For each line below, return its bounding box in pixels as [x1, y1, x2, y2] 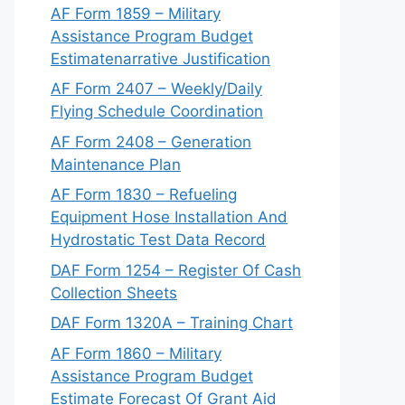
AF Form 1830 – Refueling [51, 185, 237, 203]
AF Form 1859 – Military [51, 4, 221, 23]
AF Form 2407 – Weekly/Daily [51, 80, 262, 98]
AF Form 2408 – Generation [51, 132, 251, 151]
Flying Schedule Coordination [51, 102, 263, 120]
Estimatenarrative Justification [51, 49, 270, 68]
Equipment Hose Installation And [51, 208, 287, 226]
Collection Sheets [51, 283, 177, 302]
